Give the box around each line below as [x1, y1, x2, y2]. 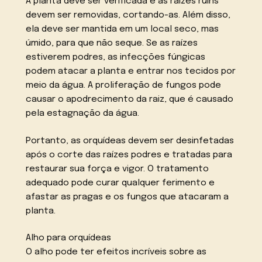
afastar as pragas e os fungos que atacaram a [26, 192, 229, 202]
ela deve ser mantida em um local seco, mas [26, 24, 219, 34]
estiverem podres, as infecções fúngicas [26, 52, 206, 62]
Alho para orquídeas [26, 233, 112, 243]
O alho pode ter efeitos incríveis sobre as [26, 247, 207, 257]
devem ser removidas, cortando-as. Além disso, [26, 10, 231, 20]
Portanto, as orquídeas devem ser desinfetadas [26, 136, 235, 146]
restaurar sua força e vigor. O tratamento [26, 164, 209, 174]
